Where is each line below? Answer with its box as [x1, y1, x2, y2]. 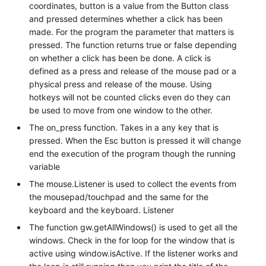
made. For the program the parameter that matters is [29, 27, 235, 37]
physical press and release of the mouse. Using [29, 79, 213, 90]
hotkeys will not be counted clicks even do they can [29, 92, 231, 103]
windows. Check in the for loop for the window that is [29, 235, 235, 246]
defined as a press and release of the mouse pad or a [29, 66, 237, 77]
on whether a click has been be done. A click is [29, 53, 211, 64]
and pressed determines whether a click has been [29, 14, 223, 24]
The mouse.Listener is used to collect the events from [29, 179, 237, 189]
